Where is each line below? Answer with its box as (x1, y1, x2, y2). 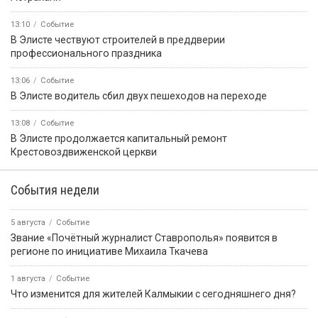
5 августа (11, 217, 45, 227)
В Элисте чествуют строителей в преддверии (11, 33, 225, 45)
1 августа (11, 273, 45, 283)
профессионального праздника (11, 47, 162, 59)
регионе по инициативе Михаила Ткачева (11, 245, 208, 257)
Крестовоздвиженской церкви (11, 146, 157, 158)
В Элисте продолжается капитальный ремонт (11, 132, 227, 144)
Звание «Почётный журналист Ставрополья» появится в (11, 231, 278, 243)
